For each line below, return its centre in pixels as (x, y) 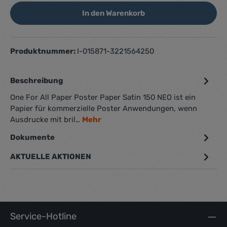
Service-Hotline (43, 216)
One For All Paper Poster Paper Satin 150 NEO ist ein (103, 97)
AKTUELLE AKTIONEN (51, 157)
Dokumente (33, 137)
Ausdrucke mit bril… (46, 120)
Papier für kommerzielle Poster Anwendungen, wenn (104, 108)
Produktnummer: (44, 51)
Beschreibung (36, 81)
